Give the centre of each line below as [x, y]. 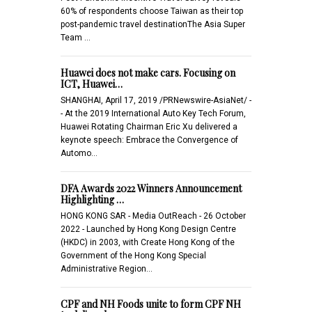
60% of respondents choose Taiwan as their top [152, 11]
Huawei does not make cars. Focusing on [148, 72]
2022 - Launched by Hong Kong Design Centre [148, 229]
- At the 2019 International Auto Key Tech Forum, [153, 113]
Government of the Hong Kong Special [133, 255]
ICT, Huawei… [92, 84]
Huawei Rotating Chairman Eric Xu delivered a [149, 126]
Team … [76, 37]
